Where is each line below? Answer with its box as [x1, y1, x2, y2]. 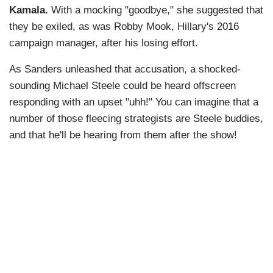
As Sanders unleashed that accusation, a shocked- [9, 63, 241, 76]
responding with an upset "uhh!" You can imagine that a [9, 96, 258, 108]
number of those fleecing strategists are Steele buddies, [9, 113, 263, 125]
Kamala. [9, 4, 51, 16]
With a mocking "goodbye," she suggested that [51, 4, 263, 16]
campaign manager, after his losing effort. [9, 37, 201, 49]
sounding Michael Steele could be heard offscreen [9, 80, 236, 92]
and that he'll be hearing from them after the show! [9, 129, 237, 141]
